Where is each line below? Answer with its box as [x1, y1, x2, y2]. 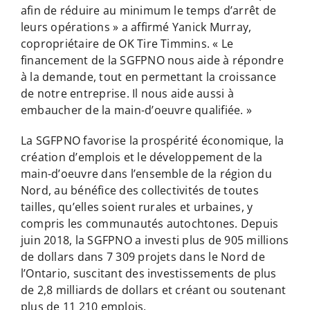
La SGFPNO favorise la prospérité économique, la [20, 132, 284, 148]
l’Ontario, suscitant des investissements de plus [20, 265, 277, 281]
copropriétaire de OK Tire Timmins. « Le [20, 35, 234, 51]
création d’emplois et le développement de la [20, 149, 263, 165]
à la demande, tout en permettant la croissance [20, 69, 277, 84]
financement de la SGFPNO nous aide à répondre [20, 52, 284, 68]
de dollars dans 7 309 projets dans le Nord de [20, 248, 265, 264]
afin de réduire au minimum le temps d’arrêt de [20, 2, 277, 18]
